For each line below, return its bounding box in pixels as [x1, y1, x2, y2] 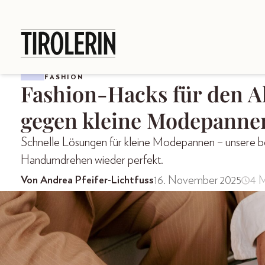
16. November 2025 [154, 174, 241, 186]
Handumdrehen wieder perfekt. [21, 154, 163, 167]
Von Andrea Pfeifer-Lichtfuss [21, 174, 154, 186]
